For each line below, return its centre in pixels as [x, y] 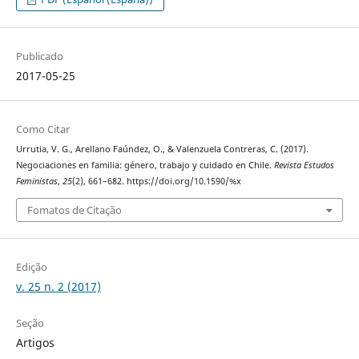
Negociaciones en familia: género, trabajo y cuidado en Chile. [145, 165]
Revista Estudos [304, 165]
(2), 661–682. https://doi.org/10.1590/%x [156, 182]
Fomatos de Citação [74, 210]
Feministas [36, 182]
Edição [31, 266]
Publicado [39, 56]
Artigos [35, 342]
